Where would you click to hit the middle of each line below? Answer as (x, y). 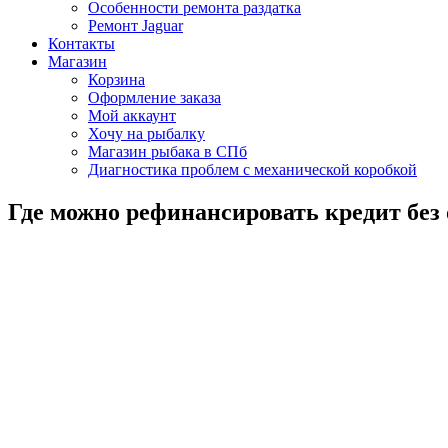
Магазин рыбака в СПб (167, 151)
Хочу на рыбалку (146, 133)
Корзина (116, 79)
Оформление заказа (154, 97)
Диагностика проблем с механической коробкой (252, 169)
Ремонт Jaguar (135, 25)
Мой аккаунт (132, 115)
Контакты (81, 43)
